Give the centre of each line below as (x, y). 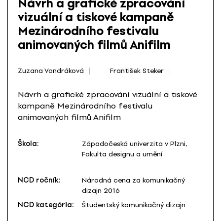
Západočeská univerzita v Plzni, (134, 144)
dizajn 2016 (101, 191)
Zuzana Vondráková (51, 71)
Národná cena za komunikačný (133, 181)
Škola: (28, 144)
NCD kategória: (46, 205)
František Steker (137, 71)
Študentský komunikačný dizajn (134, 205)
